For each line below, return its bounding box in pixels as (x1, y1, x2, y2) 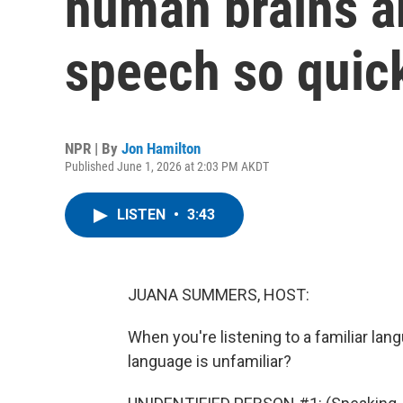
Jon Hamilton (121, 139, 201, 157)
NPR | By (65, 139, 121, 157)
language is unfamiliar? (128, 352, 291, 371)
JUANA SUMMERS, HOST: (128, 285, 309, 304)
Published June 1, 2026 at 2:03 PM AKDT (65, 159, 269, 174)
